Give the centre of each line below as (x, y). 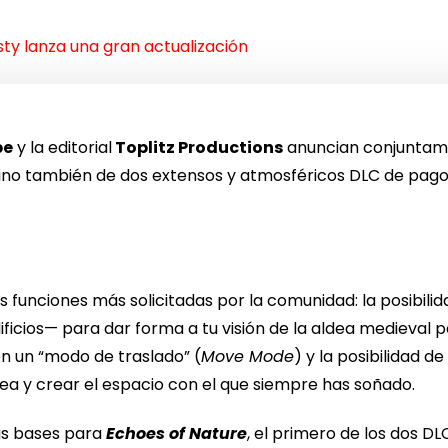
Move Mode (248, 357)
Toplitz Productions (198, 147)
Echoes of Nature (177, 434)
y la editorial (63, 147)
